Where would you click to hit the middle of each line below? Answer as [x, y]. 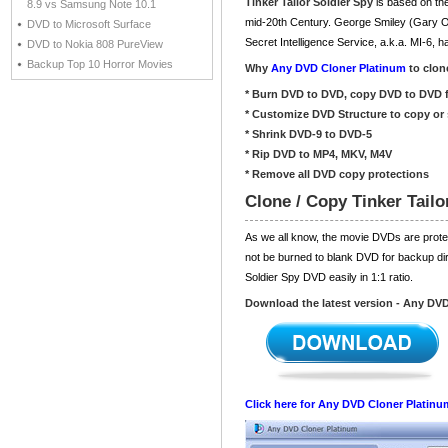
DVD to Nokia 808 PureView [95, 44]
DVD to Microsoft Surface [89, 24]
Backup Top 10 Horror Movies [100, 64]
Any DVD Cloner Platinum [338, 68]
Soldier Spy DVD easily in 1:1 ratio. [329, 277]
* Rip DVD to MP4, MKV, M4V [318, 154]
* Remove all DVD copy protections [337, 174]
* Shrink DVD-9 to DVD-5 [308, 134]
